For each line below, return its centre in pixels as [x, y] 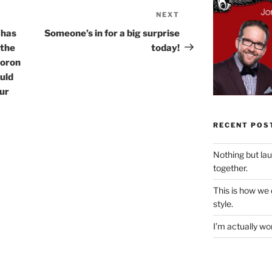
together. [230, 168]
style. [223, 203]
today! [166, 48]
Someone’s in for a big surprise [112, 33]
